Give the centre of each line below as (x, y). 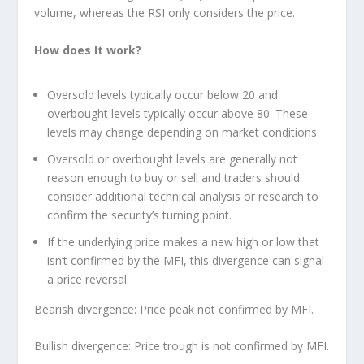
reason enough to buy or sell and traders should (174, 177)
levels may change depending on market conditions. (184, 132)
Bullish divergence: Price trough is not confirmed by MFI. (182, 346)
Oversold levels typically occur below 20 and (163, 95)
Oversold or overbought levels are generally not (173, 158)
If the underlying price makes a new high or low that (184, 241)
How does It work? (88, 50)
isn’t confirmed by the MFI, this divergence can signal (186, 260)
